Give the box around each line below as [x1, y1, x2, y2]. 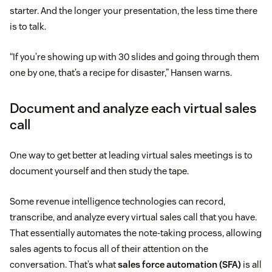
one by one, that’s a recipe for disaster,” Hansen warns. [10, 67, 232, 79]
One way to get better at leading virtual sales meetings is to [10, 149, 253, 161]
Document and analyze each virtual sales [10, 100, 257, 117]
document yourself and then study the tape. [10, 165, 189, 177]
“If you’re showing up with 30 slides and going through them [10, 51, 259, 63]
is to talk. [10, 21, 46, 33]
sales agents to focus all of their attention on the [10, 243, 208, 255]
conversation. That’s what [10, 259, 118, 271]
